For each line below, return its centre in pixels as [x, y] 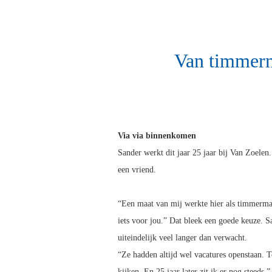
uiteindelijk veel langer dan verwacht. [182, 238]
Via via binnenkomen [157, 136]
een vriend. [137, 170]
